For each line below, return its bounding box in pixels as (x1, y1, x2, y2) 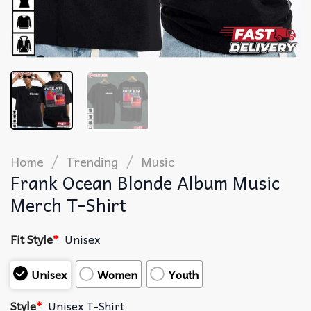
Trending (66, 151, 119, 172)
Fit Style (10, 230, 53, 249)
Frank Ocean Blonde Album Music (10, 168, 280, 197)
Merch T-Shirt (10, 190, 126, 219)
